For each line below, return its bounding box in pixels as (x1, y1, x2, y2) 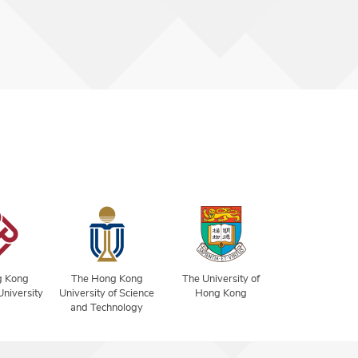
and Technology (70, 302, 144, 313)
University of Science (59, 288, 155, 299)
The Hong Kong (70, 273, 143, 284)
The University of (182, 273, 261, 284)
